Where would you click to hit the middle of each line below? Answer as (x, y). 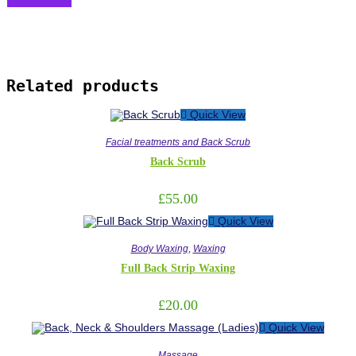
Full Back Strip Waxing (178, 268)
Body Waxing (159, 249)
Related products (83, 86)
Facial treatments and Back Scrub (178, 142)
